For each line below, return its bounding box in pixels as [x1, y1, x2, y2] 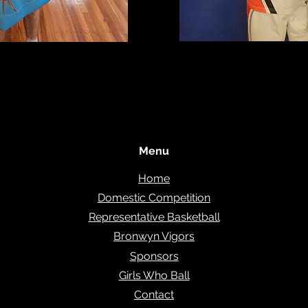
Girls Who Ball [118, 269, 190, 282]
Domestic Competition [98, 191, 210, 204]
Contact [134, 288, 174, 301]
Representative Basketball [88, 210, 220, 223]
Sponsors [129, 250, 179, 263]
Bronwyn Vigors [113, 230, 195, 243]
